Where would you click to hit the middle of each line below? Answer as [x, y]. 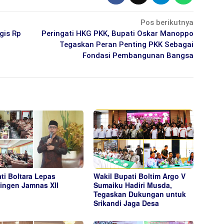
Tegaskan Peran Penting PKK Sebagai [127, 44]
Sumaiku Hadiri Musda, [133, 185]
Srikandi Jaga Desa [126, 203]
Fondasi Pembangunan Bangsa [138, 55]
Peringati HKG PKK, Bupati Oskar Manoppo [118, 33]
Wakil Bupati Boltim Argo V [140, 176]
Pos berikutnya [167, 22]
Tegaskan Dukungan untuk [140, 194]
